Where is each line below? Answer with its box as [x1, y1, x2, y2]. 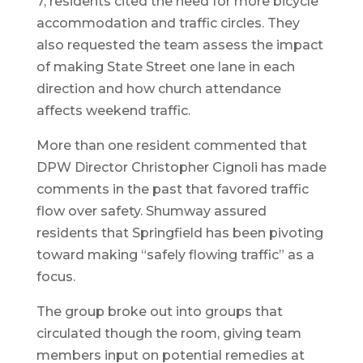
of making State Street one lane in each [36, 59, 295, 75]
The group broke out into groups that [36, 304, 283, 320]
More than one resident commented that [36, 138, 307, 154]
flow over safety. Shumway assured [36, 203, 267, 220]
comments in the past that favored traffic [36, 181, 309, 198]
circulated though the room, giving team [36, 326, 301, 342]
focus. [36, 269, 75, 285]
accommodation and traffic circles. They [36, 15, 300, 32]
